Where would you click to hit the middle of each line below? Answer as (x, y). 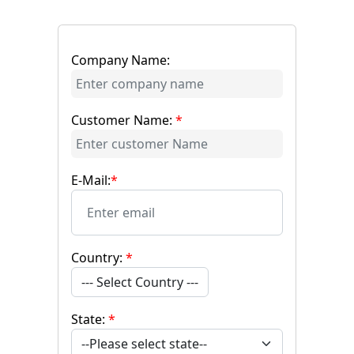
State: (90, 319)
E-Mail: (91, 180)
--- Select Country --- (140, 282)
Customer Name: (123, 120)
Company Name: (121, 60)
